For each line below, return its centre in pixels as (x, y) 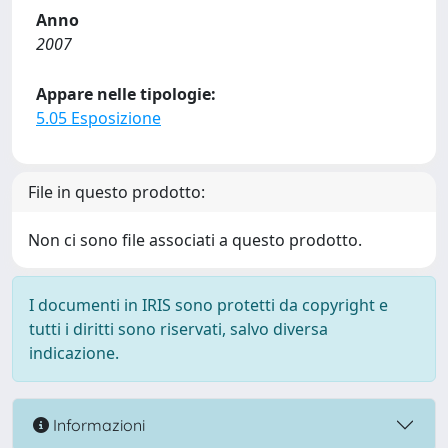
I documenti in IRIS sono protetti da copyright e (208, 305)
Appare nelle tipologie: (126, 94)
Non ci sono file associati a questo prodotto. (195, 240)
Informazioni (97, 424)
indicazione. (74, 353)
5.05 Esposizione (98, 118)
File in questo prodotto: (116, 192)
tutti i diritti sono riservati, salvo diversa (178, 329)
